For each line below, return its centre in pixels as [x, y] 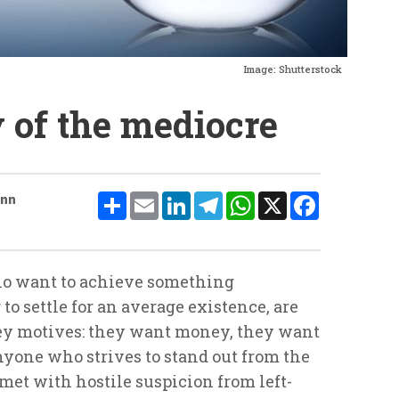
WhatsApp [293, 199]
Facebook [352, 199]
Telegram [256, 199]
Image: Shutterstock [293, 69]
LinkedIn [224, 199]
